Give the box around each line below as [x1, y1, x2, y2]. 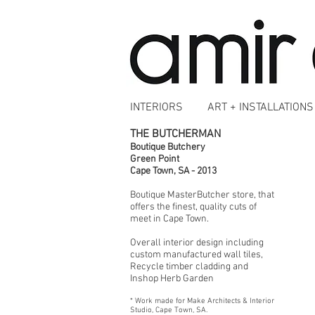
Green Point [130, 153, 179, 165]
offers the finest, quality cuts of [130, 201, 257, 213]
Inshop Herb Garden [130, 273, 218, 285]
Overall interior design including [130, 237, 264, 249]
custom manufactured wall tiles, [130, 249, 263, 261]
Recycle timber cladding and [130, 261, 248, 273]
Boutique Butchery [130, 141, 205, 153]
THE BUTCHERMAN [130, 127, 221, 141]
